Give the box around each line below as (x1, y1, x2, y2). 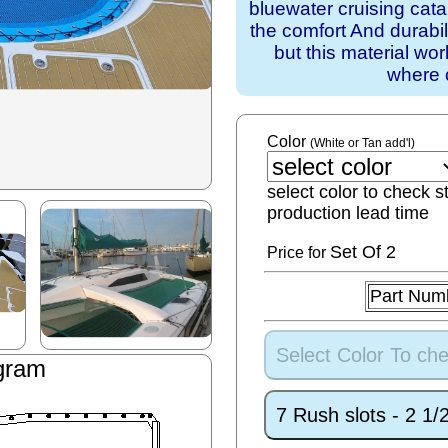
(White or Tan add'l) (310, 136, 416, 150)
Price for (267, 244, 331, 261)
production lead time (267, 203, 430, 223)
